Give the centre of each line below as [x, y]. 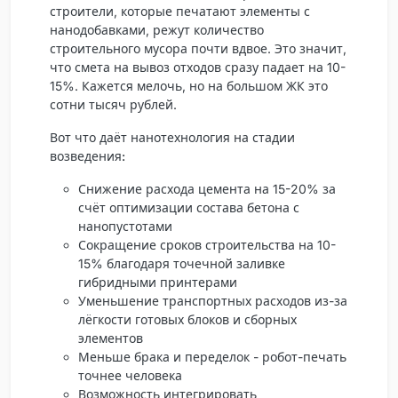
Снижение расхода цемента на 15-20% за [207, 188]
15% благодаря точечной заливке [182, 263]
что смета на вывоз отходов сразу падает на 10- [198, 67]
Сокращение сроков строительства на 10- [207, 244]
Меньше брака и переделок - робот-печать [212, 356]
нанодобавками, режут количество [157, 29]
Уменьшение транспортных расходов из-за [213, 300]
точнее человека [130, 375]
